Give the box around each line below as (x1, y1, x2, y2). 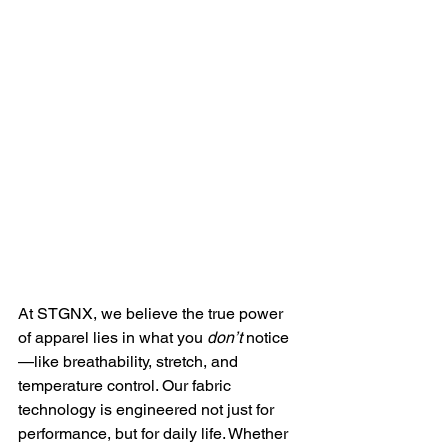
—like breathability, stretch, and (18, 351, 242, 371)
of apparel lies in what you (18, 327, 207, 347)
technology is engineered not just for (18, 399, 278, 419)
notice (242, 327, 289, 347)
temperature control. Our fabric (18, 375, 235, 395)
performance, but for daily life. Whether (18, 423, 292, 443)
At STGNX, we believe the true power (18, 303, 287, 323)
